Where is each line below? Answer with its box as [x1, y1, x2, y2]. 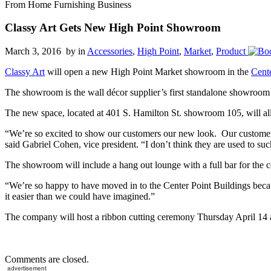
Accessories [87, 46, 132, 57]
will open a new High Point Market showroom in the [45, 67, 251, 77]
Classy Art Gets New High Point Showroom [5, 21, 221, 34]
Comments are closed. [5, 254, 89, 265]
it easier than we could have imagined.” [5, 191, 155, 202]
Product [216, 46, 246, 57]
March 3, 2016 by [5, 46, 78, 57]
